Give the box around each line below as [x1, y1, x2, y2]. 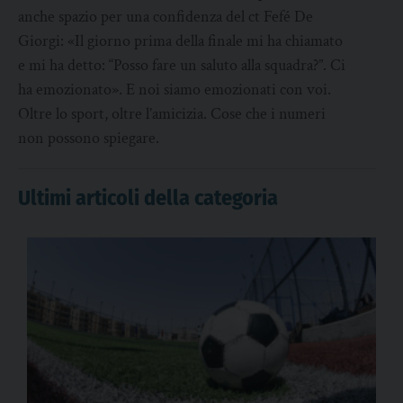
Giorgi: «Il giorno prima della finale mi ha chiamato [18, 31, 343, 52]
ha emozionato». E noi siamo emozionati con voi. [18, 79, 331, 101]
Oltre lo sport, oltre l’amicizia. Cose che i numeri [18, 103, 326, 125]
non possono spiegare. [18, 128, 159, 149]
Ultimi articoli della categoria [18, 185, 278, 211]
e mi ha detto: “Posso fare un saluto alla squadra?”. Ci [18, 55, 345, 76]
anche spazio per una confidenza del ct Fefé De [18, 6, 313, 28]
